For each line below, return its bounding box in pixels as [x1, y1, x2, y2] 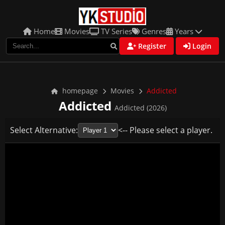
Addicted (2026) [114, 103, 167, 113]
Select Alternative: [10, 125, 78, 136]
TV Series [99, 26, 132, 36]
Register [136, 41, 166, 51]
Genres [140, 26, 166, 36]
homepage [60, 86, 98, 95]
